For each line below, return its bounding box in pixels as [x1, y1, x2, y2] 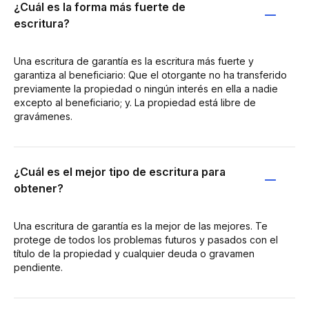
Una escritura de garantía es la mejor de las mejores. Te [14, 220, 268, 232]
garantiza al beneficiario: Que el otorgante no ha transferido [14, 69, 287, 81]
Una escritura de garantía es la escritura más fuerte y [14, 55, 254, 67]
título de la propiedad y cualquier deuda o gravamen [14, 248, 255, 259]
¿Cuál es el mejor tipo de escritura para [14, 165, 226, 179]
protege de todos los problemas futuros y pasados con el [14, 234, 278, 246]
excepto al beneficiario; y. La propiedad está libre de [14, 97, 256, 108]
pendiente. [14, 261, 63, 273]
